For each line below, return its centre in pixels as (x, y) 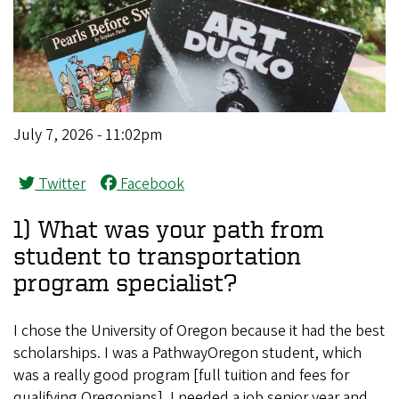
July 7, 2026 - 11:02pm (88, 134)
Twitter (61, 183)
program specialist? (125, 282)
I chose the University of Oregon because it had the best (199, 331)
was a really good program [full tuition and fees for (181, 376)
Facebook (151, 183)
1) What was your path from (169, 229)
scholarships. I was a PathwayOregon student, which (187, 354)
